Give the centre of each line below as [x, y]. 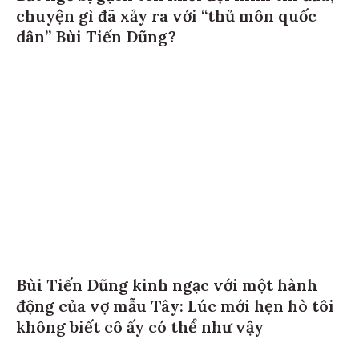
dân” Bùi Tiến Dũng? [96, 34]
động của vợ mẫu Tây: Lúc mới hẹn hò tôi [175, 304]
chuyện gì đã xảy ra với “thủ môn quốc [166, 13]
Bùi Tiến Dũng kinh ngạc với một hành [167, 283]
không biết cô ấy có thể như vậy [140, 325]
